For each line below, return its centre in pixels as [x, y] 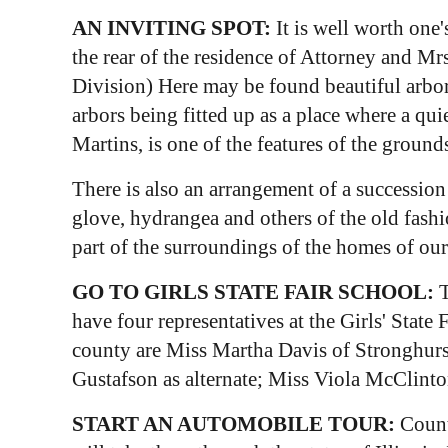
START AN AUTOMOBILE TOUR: [235, 423]
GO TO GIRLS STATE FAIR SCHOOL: [252, 291]
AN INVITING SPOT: [171, 27]
